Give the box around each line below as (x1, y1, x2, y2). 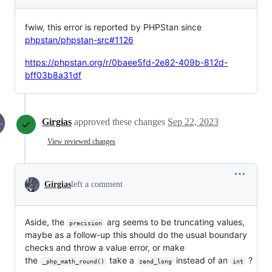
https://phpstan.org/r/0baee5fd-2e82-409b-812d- (25, 57, 228, 68)
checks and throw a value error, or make (25, 242, 185, 253)
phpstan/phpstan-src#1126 (25, 35, 134, 46)
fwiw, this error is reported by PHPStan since (25, 22, 202, 33)
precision (69, 220, 102, 227)
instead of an (174, 255, 231, 266)
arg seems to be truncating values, (104, 217, 247, 228)
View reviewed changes (47, 137, 115, 146)
